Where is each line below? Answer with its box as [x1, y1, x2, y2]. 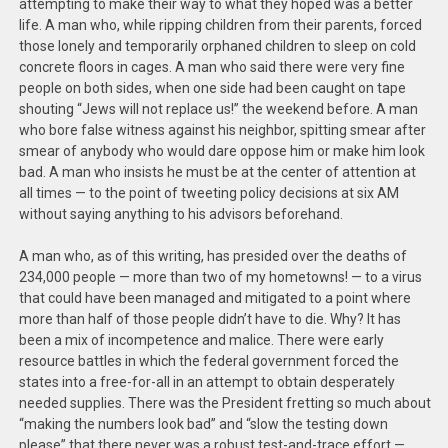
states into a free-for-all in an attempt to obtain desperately [19, 374, 396, 390]
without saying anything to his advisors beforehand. [19, 206, 344, 222]
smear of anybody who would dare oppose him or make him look [19, 143, 426, 159]
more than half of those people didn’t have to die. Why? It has [19, 311, 402, 327]
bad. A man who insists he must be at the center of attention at [19, 164, 417, 180]
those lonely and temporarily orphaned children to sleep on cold [19, 38, 417, 54]
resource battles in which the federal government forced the [19, 353, 400, 369]
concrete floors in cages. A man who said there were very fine [19, 59, 406, 75]
